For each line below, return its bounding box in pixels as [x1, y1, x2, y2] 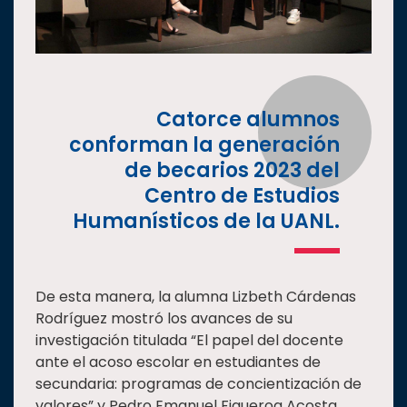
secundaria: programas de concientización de [35, 373, 362, 395]
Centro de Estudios [144, 182, 340, 211]
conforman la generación [69, 131, 340, 160]
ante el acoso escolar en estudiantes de [35, 352, 321, 373]
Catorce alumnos [156, 105, 340, 134]
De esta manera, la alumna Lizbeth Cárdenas [35, 286, 356, 308]
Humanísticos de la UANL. [73, 207, 340, 236]
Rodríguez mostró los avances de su [35, 308, 293, 330]
